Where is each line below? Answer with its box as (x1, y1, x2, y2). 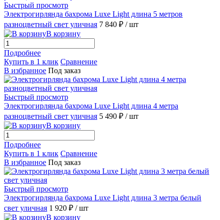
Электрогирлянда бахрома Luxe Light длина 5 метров (4, 9, 183, 18)
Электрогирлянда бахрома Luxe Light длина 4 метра (4, 101, 178, 110)
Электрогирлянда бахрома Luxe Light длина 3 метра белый (4, 193, 201, 202)
